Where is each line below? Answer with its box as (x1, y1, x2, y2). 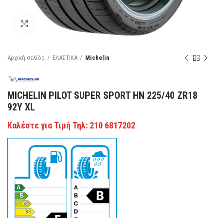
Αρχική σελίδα (7, 54, 45, 61)
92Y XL (7, 101, 35, 113)
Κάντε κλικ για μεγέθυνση (34, 20, 104, 27)
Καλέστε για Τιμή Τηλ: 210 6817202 (7, 120, 135, 130)
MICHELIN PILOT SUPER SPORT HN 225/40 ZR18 (7, 90, 198, 101)
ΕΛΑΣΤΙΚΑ (53, 54, 77, 61)
